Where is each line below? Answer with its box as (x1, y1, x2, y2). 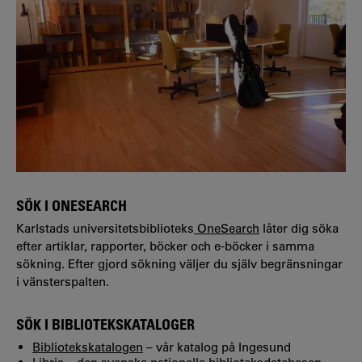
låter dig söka (259, 221, 339, 237)
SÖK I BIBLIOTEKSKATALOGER (16, 315, 195, 334)
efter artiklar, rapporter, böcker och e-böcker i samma (16, 238, 314, 255)
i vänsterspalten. (16, 274, 109, 290)
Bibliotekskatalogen (32, 339, 143, 355)
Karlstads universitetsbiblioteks (16, 221, 194, 237)
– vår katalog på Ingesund (143, 339, 291, 355)
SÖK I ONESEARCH (16, 196, 127, 214)
